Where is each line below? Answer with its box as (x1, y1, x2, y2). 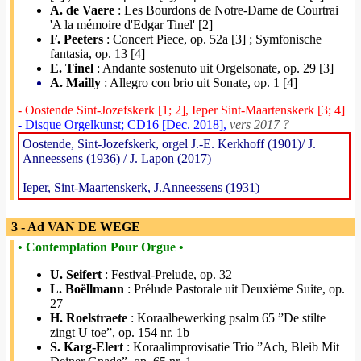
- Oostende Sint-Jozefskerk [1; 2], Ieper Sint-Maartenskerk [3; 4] (18, 103, 345, 117)
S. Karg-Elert (50, 340, 123, 354)
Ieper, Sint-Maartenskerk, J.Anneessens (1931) (23, 180, 259, 194)
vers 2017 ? (230, 118, 289, 131)
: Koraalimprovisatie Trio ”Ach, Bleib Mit (123, 340, 339, 354)
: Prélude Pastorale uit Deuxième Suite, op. (124, 282, 345, 296)
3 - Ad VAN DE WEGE (8, 220, 140, 234)
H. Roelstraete (50, 311, 127, 325)
